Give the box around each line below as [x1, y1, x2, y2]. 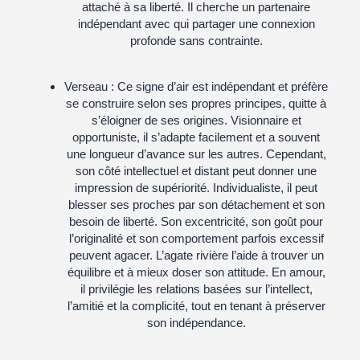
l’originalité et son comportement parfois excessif [68, 231, 324, 245]
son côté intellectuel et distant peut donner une [76, 163, 317, 178]
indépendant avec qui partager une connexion [77, 17, 315, 31]
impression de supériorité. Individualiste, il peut [75, 180, 317, 194]
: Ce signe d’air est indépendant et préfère [108, 79, 328, 93]
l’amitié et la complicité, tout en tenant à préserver [67, 298, 325, 313]
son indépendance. [146, 315, 246, 329]
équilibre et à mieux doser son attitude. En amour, [67, 264, 325, 279]
